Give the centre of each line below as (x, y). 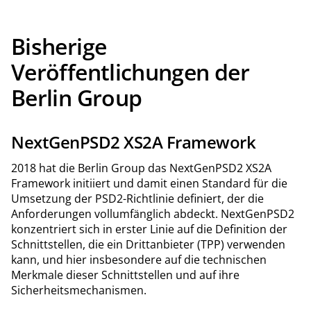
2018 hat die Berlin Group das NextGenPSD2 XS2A (141, 168)
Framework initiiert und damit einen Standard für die (149, 183)
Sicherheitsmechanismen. (79, 290)
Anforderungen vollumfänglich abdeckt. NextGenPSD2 (153, 213)
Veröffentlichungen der (130, 72)
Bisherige (59, 46)
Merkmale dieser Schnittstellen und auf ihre (125, 275)
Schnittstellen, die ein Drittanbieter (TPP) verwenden (148, 244)
